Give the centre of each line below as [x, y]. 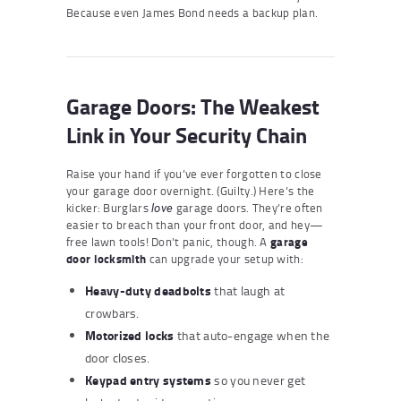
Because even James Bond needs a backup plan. [192, 12]
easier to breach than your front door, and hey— [195, 224]
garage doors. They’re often [248, 207]
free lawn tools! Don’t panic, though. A [169, 241]
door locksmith [107, 258]
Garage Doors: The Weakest [193, 106]
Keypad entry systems [148, 380]
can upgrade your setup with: [225, 258]
